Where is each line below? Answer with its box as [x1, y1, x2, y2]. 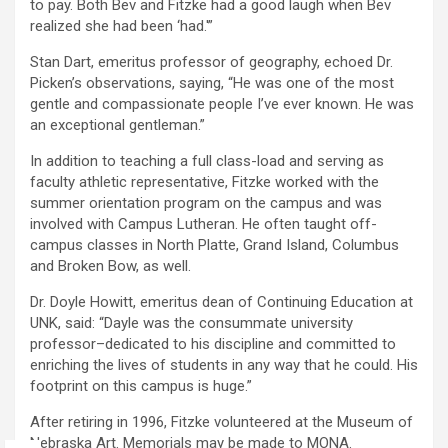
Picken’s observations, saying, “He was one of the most [30, 74, 394, 93]
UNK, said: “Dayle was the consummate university [30, 314, 353, 333]
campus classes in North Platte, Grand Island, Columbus [30, 236, 399, 255]
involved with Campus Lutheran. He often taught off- [30, 215, 377, 234]
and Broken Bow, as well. [30, 257, 191, 276]
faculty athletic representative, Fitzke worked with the [30, 173, 379, 192]
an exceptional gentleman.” [30, 116, 205, 135]
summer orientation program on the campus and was [30, 194, 382, 213]
